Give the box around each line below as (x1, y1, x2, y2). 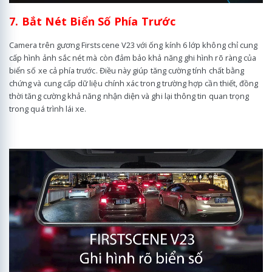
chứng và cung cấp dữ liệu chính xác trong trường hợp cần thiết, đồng (9, 77, 259, 89)
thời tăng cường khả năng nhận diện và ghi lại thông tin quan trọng (9, 90, 250, 101)
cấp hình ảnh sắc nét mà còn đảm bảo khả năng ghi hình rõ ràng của (9, 52, 257, 63)
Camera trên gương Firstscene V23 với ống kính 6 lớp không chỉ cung (9, 39, 258, 50)
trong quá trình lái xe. (9, 103, 87, 114)
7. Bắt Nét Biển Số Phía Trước (9, 14, 175, 29)
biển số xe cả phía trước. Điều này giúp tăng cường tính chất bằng (9, 64, 245, 76)
